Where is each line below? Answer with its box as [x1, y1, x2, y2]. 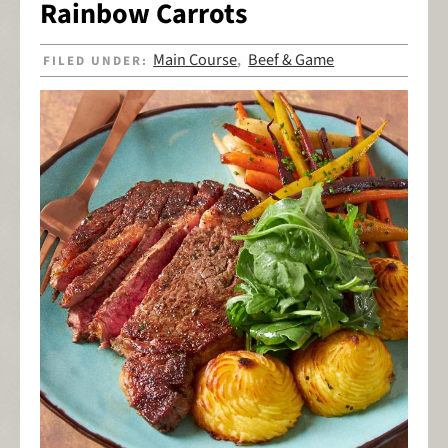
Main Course [153, 48, 238, 73]
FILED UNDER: [43, 52, 154, 71]
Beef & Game [248, 48, 335, 73]
